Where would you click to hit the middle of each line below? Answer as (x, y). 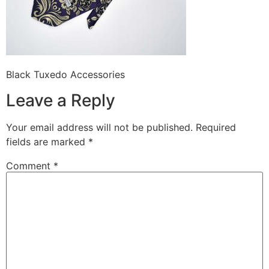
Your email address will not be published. (99, 127)
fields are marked (47, 141)
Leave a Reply (61, 100)
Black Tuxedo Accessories (65, 75)
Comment (30, 165)
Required (216, 127)
